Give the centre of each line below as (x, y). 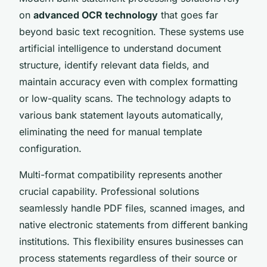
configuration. (50, 148)
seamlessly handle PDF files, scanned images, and (132, 208)
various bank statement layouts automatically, (121, 115)
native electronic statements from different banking (133, 224)
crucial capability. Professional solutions (109, 191)
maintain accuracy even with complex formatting (128, 81)
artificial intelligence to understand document (120, 48)
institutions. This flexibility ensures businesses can (131, 241)
